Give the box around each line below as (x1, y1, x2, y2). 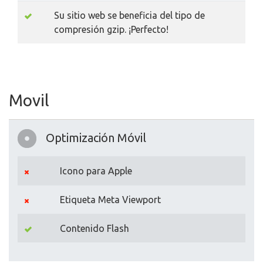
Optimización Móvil (46, 131, 146, 145)
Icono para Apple (60, 166, 132, 177)
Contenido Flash (60, 223, 129, 234)
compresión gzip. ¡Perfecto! (54, 24, 168, 35)
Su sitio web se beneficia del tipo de (54, 10, 205, 21)
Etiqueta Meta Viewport (60, 194, 161, 205)
